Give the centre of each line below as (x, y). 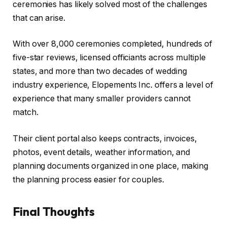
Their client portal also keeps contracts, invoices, (105, 139)
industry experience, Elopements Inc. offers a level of (113, 85)
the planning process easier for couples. (88, 180)
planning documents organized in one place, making (111, 166)
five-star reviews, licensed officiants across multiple (109, 58)
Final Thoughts (54, 212)
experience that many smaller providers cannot (102, 99)
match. (26, 112)
